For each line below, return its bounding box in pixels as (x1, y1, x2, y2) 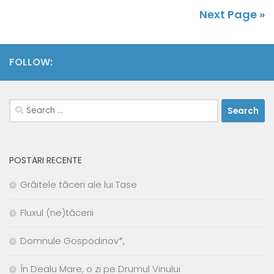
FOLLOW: (9, 55, 53, 70)
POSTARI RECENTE (9, 154, 82, 167)
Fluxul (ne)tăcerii (20, 206, 94, 220)
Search (9, 99, 40, 113)
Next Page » (199, 7, 265, 23)
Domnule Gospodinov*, (20, 234, 125, 248)
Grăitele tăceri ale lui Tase (20, 178, 137, 191)
